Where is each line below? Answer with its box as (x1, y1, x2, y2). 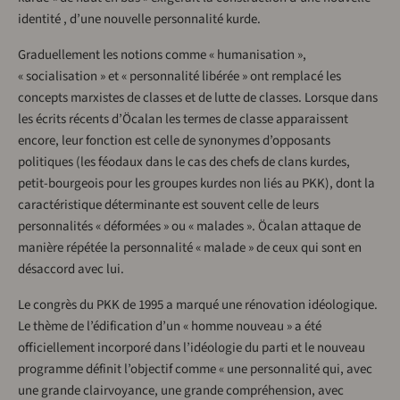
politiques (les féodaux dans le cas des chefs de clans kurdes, (18, 153, 350, 172)
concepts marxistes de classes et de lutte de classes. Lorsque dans (18, 88, 378, 108)
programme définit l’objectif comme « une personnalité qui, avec (18, 360, 372, 379)
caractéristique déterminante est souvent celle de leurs (18, 196, 319, 215)
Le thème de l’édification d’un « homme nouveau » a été (18, 317, 321, 337)
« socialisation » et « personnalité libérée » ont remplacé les (18, 67, 341, 87)
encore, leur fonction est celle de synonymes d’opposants (18, 131, 330, 151)
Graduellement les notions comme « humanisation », (18, 46, 306, 65)
